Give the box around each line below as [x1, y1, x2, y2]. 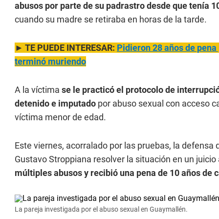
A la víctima [15, 85, 62, 95]
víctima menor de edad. [15, 112, 106, 122]
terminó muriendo [15, 56, 86, 66]
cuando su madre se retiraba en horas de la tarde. [15, 14, 207, 24]
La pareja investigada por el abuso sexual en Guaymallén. [15, 205, 188, 213]
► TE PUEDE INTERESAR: [15, 43, 117, 53]
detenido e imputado [15, 98, 96, 109]
